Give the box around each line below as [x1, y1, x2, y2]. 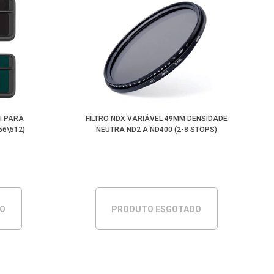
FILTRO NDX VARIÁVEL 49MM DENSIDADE [85, 114, 228, 123]
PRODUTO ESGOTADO [111, 204, 202, 214]
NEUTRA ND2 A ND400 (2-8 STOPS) [95, 125, 217, 134]
